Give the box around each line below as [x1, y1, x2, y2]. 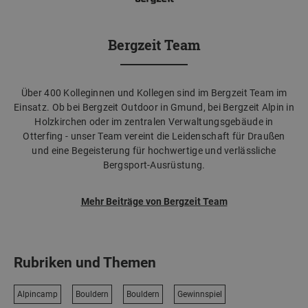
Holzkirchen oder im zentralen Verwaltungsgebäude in [34, 115, 274, 127]
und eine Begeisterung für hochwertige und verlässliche [32, 144, 276, 156]
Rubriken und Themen [14, 254, 156, 271]
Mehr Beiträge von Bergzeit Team [80, 195, 228, 207]
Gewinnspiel [177, 289, 222, 299]
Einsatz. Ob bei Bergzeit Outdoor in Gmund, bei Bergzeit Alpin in [14, 101, 294, 113]
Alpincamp [17, 289, 58, 299]
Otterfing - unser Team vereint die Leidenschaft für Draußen [23, 130, 285, 142]
